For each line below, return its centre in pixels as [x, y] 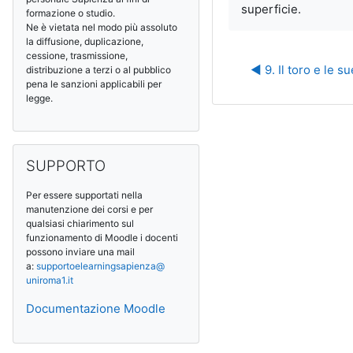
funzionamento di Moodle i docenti [102, 238]
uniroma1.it [50, 280]
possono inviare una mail [80, 252]
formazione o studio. [71, 13]
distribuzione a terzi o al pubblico [98, 70]
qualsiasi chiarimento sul [80, 223]
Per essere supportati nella [84, 195]
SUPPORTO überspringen [84, 152]
